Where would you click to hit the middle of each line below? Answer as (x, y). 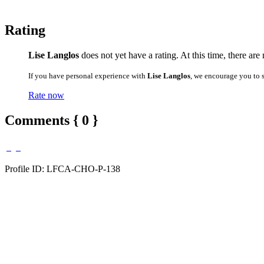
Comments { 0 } (51, 120)
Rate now (46, 95)
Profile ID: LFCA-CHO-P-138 (62, 169)
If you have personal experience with (88, 75)
